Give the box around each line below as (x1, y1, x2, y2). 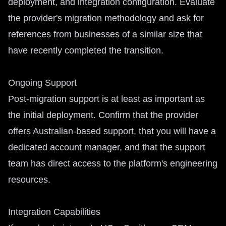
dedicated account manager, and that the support (8, 142, 205, 152)
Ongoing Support (8, 78, 77, 88)
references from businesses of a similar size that (8, 29, 202, 39)
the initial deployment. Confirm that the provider (8, 110, 198, 120)
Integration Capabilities (8, 207, 100, 217)
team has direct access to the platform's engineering (8, 158, 217, 168)
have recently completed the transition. (8, 45, 163, 55)
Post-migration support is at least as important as (8, 94, 205, 104)
